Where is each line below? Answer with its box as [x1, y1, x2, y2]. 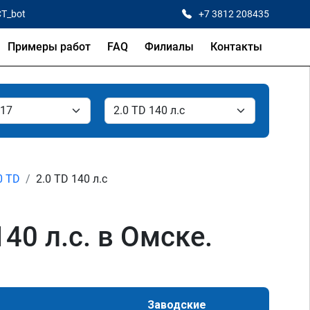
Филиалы [145, 40, 194, 53]
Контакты [210, 40, 262, 53]
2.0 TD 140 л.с [36, 172, 107, 185]
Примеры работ [8, 40, 91, 53]
